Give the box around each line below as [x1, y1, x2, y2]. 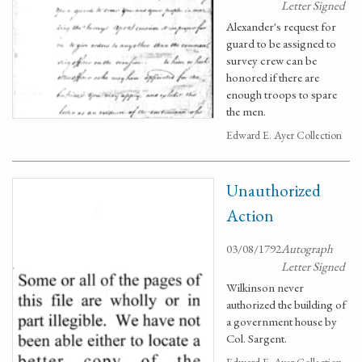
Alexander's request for [226, 19, 336, 34]
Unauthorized [226, 179, 321, 201]
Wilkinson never [226, 280, 304, 295]
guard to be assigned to [226, 36, 336, 51]
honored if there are [226, 69, 319, 85]
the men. [226, 103, 266, 119]
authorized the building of [226, 297, 346, 312]
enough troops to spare [226, 86, 337, 102]
